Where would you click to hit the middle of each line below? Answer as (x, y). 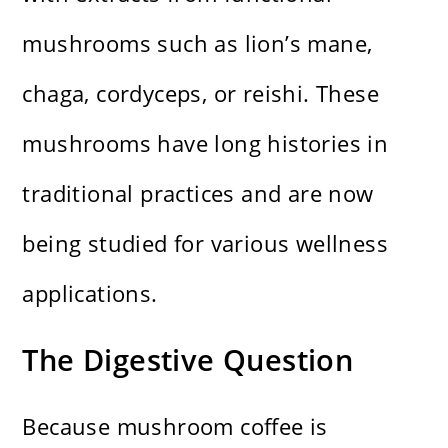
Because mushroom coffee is (175, 426)
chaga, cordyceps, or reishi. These (201, 93)
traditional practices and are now (198, 193)
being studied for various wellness (205, 243)
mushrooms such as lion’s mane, (197, 43)
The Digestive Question (188, 360)
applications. (90, 293)
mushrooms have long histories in (205, 143)
